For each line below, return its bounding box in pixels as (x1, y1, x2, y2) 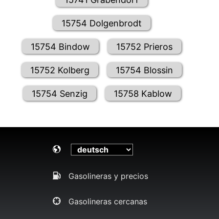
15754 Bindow (31, 41, 90, 52)
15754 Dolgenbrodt (62, 18, 142, 28)
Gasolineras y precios (68, 171, 148, 181)
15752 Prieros (116, 41, 173, 52)
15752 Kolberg (30, 65, 90, 75)
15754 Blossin (116, 65, 174, 75)
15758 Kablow (113, 88, 172, 99)
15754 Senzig (31, 88, 88, 99)
